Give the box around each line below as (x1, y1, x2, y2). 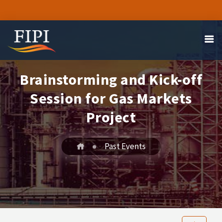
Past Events (105, 141, 146, 152)
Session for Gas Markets (30, 89, 192, 108)
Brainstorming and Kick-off (20, 70, 202, 89)
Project (86, 108, 136, 126)
